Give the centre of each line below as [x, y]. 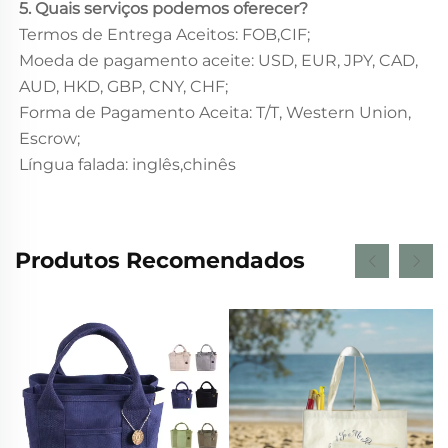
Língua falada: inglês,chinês [127, 164]
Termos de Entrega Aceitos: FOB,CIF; [164, 34]
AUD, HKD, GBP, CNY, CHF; [123, 86]
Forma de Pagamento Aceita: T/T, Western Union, [215, 112]
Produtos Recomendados [160, 260]
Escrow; [49, 138]
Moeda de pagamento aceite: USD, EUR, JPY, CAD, [218, 60]
